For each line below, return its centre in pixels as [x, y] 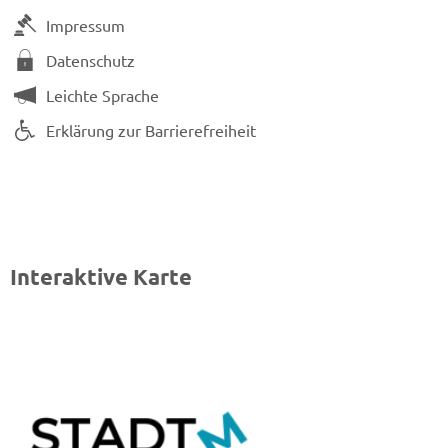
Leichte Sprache [102, 94]
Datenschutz [90, 59]
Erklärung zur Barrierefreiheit [151, 129]
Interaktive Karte [101, 276]
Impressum [85, 24]
